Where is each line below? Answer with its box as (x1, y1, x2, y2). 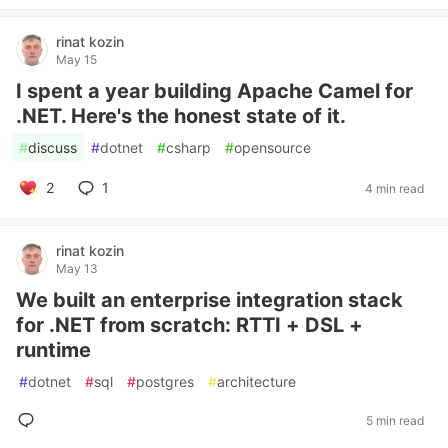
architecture (217, 373, 296, 390)
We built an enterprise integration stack (16, 288, 403, 312)
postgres (136, 373, 194, 390)
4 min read (365, 180, 424, 196)
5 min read (366, 412, 424, 428)
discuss (28, 139, 77, 156)
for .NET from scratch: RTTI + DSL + (16, 313, 363, 337)
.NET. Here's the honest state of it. (16, 104, 346, 128)
